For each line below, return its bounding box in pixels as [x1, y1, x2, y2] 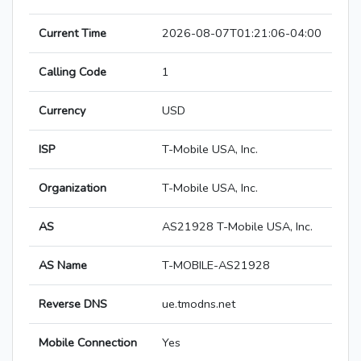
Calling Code [39, 64, 106, 81]
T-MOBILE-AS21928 [162, 257, 270, 274]
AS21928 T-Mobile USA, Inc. [162, 218, 313, 235]
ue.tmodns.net [162, 296, 235, 313]
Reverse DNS [39, 296, 107, 313]
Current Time [39, 25, 106, 42]
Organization [39, 180, 106, 197]
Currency [39, 102, 85, 119]
